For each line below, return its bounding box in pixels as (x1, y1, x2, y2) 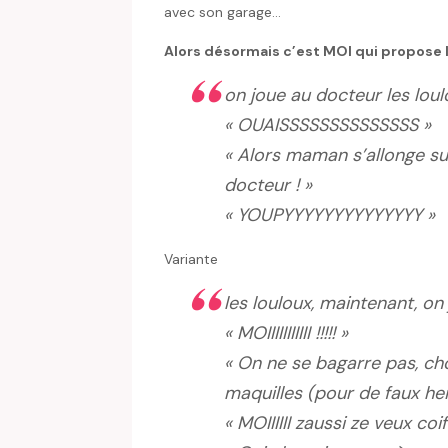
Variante (164, 250, 218, 269)
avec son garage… (164, 3, 281, 22)
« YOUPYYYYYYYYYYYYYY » (224, 203, 435, 228)
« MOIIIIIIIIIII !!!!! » (224, 321, 348, 346)
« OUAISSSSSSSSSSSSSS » (224, 113, 431, 138)
